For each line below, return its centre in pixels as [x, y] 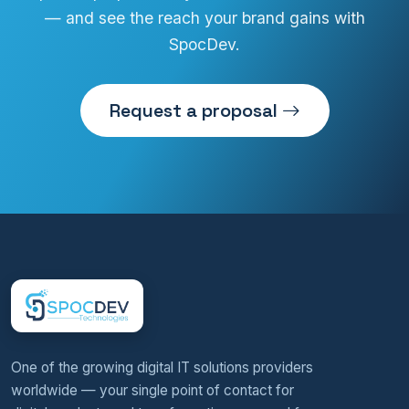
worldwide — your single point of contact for [152, 391]
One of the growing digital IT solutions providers [162, 368]
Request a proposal [195, 110]
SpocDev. [204, 45]
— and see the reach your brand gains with [204, 18]
